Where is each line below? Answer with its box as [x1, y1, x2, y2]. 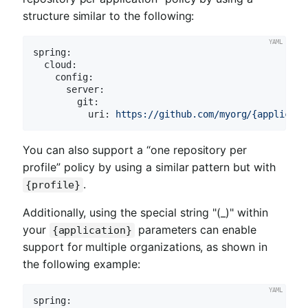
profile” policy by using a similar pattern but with [23, 160, 276, 175]
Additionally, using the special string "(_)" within [23, 206, 268, 220]
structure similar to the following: [23, 8, 195, 23]
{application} [52, 224, 133, 237]
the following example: [23, 257, 141, 272]
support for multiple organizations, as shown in [23, 240, 267, 254]
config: [55, 71, 93, 82]
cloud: [44, 58, 77, 70]
